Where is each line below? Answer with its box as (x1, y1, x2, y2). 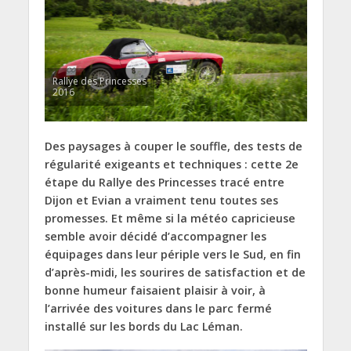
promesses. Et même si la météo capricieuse (44, 211, 295, 226)
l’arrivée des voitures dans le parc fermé (44, 301, 272, 317)
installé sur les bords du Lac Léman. (44, 319, 243, 335)
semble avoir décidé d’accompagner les (44, 229, 266, 244)
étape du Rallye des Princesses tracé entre (44, 175, 284, 190)
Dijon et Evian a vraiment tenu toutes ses (44, 193, 278, 208)
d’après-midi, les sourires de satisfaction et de (44, 265, 306, 280)
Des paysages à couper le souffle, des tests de (44, 139, 302, 154)
